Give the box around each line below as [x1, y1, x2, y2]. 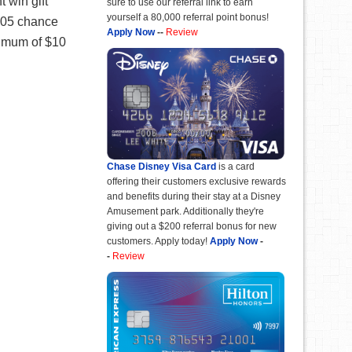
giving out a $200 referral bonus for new [107, 221, 277, 233]
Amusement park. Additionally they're [107, 206, 264, 218]
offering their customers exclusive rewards [107, 176, 286, 188]
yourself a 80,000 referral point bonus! [107, 12, 269, 24]
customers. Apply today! [107, 236, 207, 247]
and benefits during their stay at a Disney [107, 191, 280, 203]
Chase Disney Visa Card [107, 161, 216, 173]
